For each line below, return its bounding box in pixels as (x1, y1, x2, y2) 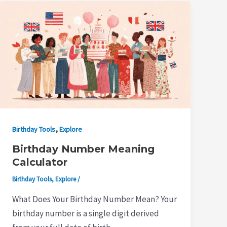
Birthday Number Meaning (12, 143, 155, 156)
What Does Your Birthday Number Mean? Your (12, 193, 177, 205)
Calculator (12, 156, 68, 169)
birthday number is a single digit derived (12, 207, 160, 219)
